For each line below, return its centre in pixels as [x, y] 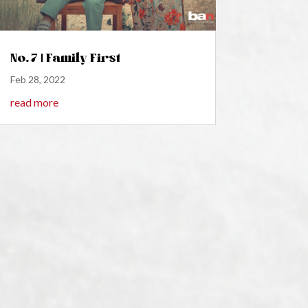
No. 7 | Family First [65, 57]
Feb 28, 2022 [37, 80]
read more [34, 102]
